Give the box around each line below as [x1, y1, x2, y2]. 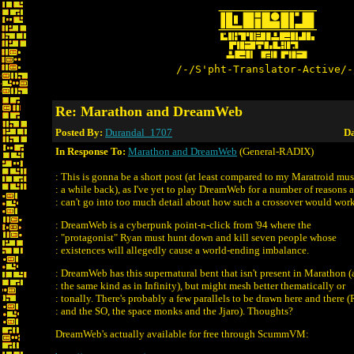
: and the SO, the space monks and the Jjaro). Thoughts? [55, 305, 293, 317]
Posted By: [55, 126, 105, 138]
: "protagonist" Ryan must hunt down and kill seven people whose [55, 232, 337, 243]
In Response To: [55, 145, 126, 157]
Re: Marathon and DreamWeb [55, 104, 243, 119]
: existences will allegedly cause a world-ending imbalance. [55, 244, 309, 256]
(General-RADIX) [237, 145, 314, 157]
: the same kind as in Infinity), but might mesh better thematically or [55, 280, 345, 292]
